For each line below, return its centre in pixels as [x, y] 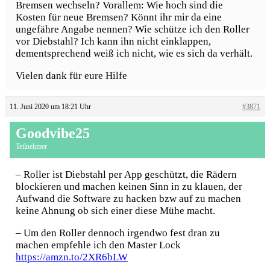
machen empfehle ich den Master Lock [98, 245]
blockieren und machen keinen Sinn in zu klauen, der [129, 186]
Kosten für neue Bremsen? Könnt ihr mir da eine [119, 17]
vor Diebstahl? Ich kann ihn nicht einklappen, [113, 42]
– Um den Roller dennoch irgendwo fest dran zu [118, 233]
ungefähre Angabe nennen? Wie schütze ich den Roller [133, 30]
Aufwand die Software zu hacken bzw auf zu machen [128, 198]
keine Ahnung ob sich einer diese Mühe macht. [115, 210]
